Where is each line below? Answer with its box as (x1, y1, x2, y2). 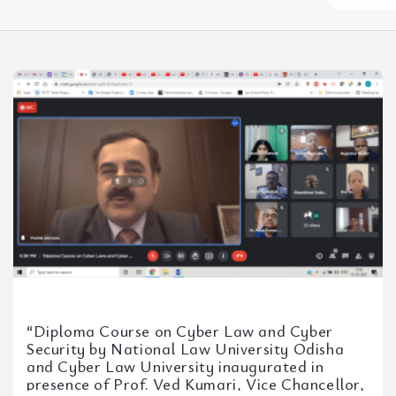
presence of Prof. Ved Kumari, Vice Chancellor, (27, 373, 365, 394)
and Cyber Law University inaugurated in (27, 355, 324, 377)
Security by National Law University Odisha (27, 338, 345, 359)
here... (324, 25, 369, 44)
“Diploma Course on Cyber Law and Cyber (27, 320, 333, 341)
